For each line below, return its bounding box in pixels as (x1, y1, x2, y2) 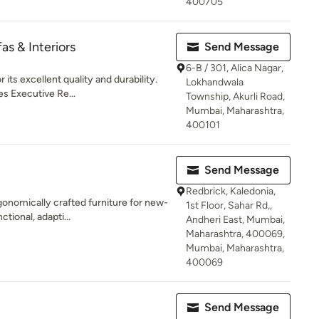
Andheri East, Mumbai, (186, 214, 285, 226)
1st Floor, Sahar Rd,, (186, 199, 272, 211)
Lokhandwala (186, 76, 244, 88)
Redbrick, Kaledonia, (186, 185, 276, 197)
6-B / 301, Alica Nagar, (186, 62, 283, 74)
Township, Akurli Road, (186, 90, 285, 103)
